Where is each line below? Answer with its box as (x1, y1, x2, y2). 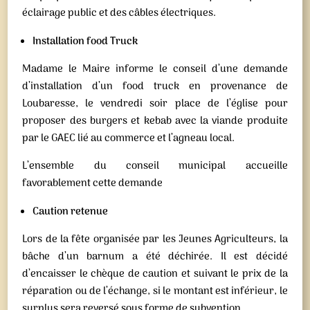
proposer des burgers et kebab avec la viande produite (22, 113, 288, 129)
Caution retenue (33, 203, 109, 220)
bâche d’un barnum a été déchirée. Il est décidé (22, 248, 288, 265)
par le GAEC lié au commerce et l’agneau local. (22, 130, 235, 147)
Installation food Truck (33, 33, 138, 50)
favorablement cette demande (22, 175, 163, 192)
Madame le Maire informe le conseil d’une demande (22, 61, 288, 77)
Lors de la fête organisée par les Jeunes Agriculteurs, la (22, 231, 288, 248)
